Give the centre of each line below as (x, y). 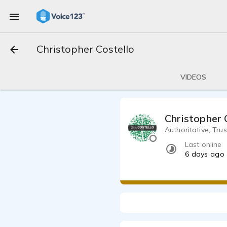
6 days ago (205, 154)
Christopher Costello (85, 49)
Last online (203, 145)
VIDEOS (193, 77)
